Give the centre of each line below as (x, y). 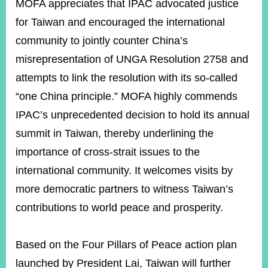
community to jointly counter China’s (102, 41)
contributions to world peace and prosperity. (121, 208)
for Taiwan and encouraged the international (120, 22)
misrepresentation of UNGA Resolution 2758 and (132, 59)
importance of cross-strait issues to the (108, 152)
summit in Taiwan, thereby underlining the (115, 133)
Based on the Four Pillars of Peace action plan (126, 245)
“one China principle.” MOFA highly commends (127, 96)
